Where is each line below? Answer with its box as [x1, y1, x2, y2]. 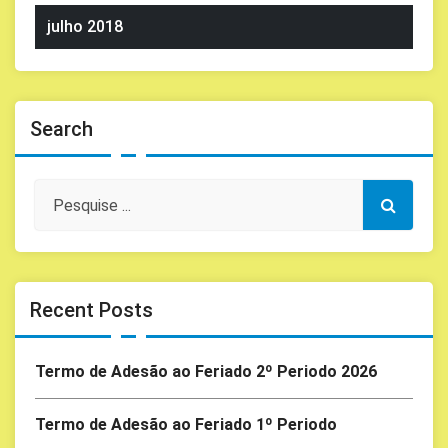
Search [30, 117, 93, 141]
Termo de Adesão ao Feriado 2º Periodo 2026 [35, 362, 377, 381]
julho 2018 [47, 17, 123, 36]
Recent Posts [30, 298, 153, 322]
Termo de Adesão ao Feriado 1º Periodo [35, 415, 337, 434]
